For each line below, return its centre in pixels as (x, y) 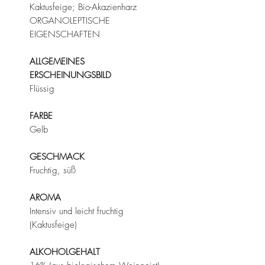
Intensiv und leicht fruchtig (77, 211)
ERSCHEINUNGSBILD (70, 75)
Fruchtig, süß (53, 170)
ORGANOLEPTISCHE (70, 20)
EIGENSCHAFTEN (65, 34)
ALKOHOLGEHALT (65, 252)
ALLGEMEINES (57, 61)
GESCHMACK (57, 156)
